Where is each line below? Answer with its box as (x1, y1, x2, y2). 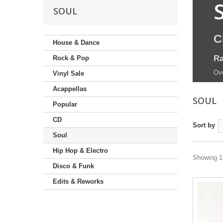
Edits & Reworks (53, 178, 104, 186)
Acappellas (53, 85, 87, 93)
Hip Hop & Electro (53, 147, 108, 155)
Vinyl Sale (53, 70, 84, 78)
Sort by (193, 121, 215, 129)
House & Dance (53, 39, 100, 47)
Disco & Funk (53, 162, 94, 170)
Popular (53, 101, 77, 109)
